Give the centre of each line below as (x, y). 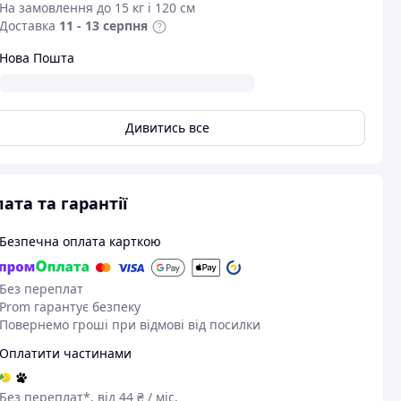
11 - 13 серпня (103, 26)
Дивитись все (168, 128)
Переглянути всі (159, 304)
